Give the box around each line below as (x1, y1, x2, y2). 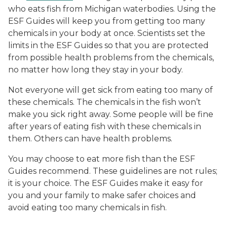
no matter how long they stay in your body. (8, 65, 183, 75)
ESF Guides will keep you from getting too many (8, 16, 205, 26)
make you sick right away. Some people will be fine (8, 109, 213, 120)
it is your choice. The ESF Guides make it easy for (8, 178, 203, 188)
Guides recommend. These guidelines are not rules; (8, 166, 217, 176)
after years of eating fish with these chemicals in (8, 122, 201, 132)
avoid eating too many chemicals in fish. (8, 203, 167, 213)
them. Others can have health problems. (8, 134, 172, 144)
